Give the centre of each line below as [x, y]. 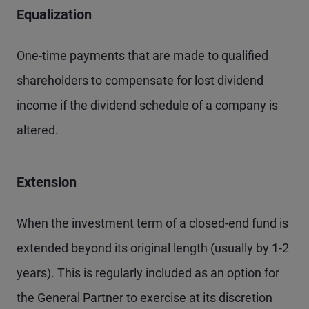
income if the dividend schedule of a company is [147, 105]
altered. [38, 130]
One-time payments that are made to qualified [142, 56]
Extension [47, 182]
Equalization [54, 14]
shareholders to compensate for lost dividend [140, 80]
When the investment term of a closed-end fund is [152, 223]
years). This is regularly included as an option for [148, 273]
